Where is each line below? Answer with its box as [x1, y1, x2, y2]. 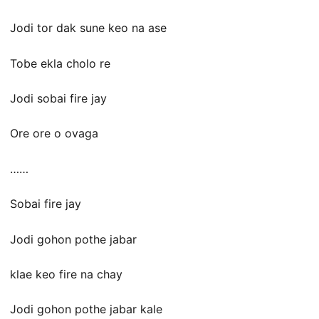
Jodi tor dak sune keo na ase [10, 21, 167, 36]
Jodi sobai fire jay [10, 90, 107, 105]
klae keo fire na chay [10, 266, 122, 281]
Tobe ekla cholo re [10, 56, 110, 70]
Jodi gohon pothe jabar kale [10, 302, 162, 317]
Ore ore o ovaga [10, 126, 98, 141]
